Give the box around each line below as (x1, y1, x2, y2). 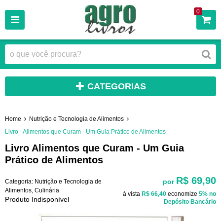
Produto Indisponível (5, 195, 69, 203)
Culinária (35, 186, 59, 194)
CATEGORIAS (87, 81, 146, 91)
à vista (123, 190, 142, 197)
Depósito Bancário (164, 198, 216, 205)
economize (166, 190, 199, 197)
